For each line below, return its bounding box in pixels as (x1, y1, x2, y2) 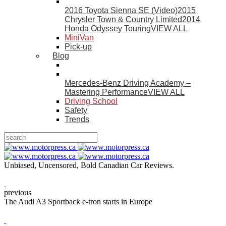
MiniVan (65, 33, 94, 42)
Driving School (65, 97, 118, 105)
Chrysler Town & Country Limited (65, 15, 182, 24)
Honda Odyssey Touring (65, 24, 151, 33)
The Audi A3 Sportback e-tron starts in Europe (4, 197, 152, 206)
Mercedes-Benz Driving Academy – (65, 79, 191, 87)
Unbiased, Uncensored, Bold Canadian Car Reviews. (4, 161, 174, 169)
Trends (65, 115, 89, 124)
